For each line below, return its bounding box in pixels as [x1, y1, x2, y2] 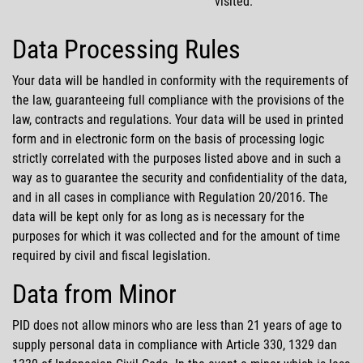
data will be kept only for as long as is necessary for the [12, 208, 305, 224]
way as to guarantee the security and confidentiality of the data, [12, 169, 347, 186]
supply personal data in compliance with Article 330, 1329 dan [12, 336, 337, 352]
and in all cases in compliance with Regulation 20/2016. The [12, 189, 328, 205]
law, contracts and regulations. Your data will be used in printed [12, 111, 344, 127]
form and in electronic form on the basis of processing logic [12, 130, 324, 147]
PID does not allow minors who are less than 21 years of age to [12, 317, 342, 333]
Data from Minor [12, 278, 177, 310]
